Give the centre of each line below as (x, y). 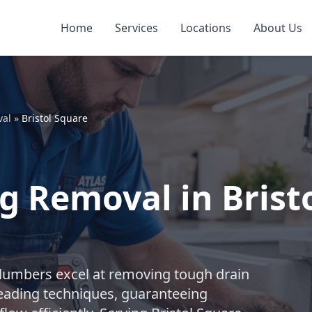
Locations (205, 28)
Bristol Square (55, 118)
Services (136, 28)
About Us (278, 28)
